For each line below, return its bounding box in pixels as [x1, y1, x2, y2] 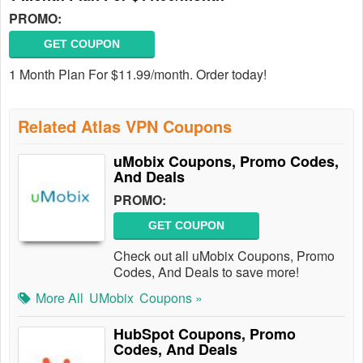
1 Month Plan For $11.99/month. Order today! [9, 65, 267, 83]
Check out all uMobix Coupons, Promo [113, 246, 335, 265]
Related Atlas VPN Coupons [18, 114, 232, 138]
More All [36, 288, 83, 307]
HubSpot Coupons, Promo [113, 323, 296, 344]
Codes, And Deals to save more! [113, 263, 299, 281]
